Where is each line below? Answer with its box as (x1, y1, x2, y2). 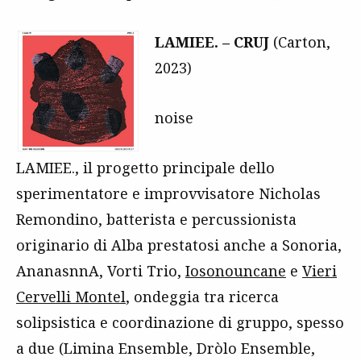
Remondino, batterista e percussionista (16, 210, 297, 229)
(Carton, (269, 32, 330, 52)
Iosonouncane (185, 261, 286, 280)
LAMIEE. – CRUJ (155, 32, 269, 52)
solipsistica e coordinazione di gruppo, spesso (16, 313, 344, 332)
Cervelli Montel (16, 287, 126, 306)
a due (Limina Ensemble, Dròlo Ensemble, (16, 338, 315, 358)
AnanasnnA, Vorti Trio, (16, 261, 185, 280)
